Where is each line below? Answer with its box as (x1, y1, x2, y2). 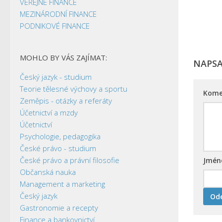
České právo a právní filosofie (20, 155, 119, 165)
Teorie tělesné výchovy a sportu (20, 83, 127, 94)
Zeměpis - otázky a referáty (20, 95, 112, 106)
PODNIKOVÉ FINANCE (20, 20, 90, 31)
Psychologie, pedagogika (20, 131, 101, 141)
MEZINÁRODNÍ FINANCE (20, 8, 97, 19)
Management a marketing (20, 178, 105, 189)
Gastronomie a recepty (20, 202, 98, 213)
